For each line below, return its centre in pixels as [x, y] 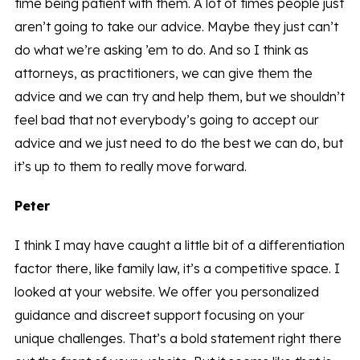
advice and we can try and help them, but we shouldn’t [179, 97]
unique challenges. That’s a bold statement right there [178, 339]
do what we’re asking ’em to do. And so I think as [161, 50]
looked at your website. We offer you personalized [166, 292]
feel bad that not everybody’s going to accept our [166, 120]
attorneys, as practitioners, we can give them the [163, 74]
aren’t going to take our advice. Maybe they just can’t [176, 27]
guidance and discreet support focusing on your [159, 315]
